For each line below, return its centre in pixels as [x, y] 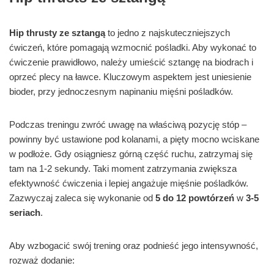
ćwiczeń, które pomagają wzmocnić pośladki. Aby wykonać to [133, 48]
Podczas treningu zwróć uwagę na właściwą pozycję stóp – [128, 125]
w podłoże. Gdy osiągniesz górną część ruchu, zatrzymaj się [131, 154]
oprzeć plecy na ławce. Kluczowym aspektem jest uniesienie [130, 77]
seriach [25, 213]
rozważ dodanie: [42, 261]
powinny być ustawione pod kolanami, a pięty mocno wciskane [134, 139]
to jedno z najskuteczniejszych [168, 33]
